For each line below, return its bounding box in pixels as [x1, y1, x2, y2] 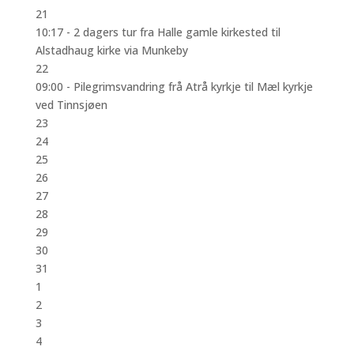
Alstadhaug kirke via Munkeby [35, 42, 188, 58]
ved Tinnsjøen [35, 96, 107, 112]
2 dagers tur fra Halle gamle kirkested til [73, 24, 281, 40]
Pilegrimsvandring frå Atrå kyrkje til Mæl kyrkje [73, 78, 313, 94]
